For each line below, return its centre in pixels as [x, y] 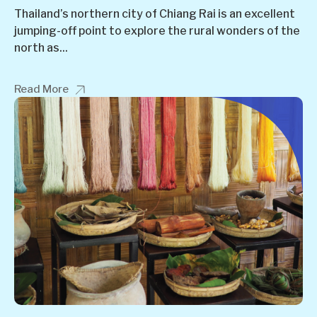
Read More [41, 89]
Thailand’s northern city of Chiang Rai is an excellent [155, 13]
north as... [41, 47]
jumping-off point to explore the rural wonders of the [157, 30]
